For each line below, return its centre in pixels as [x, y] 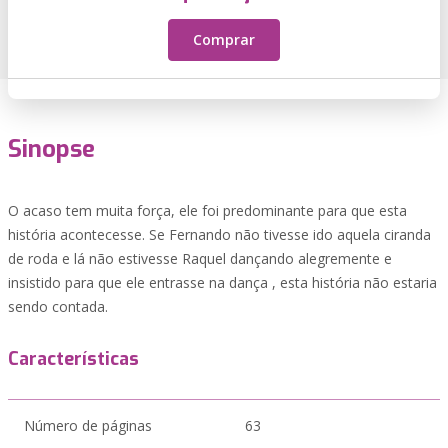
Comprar [224, 39]
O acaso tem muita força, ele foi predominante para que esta [207, 210]
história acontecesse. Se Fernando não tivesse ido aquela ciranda [219, 234]
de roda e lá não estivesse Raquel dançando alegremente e [200, 258]
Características [73, 359]
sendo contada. [58, 306]
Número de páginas [88, 425]
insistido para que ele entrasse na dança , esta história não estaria [222, 282]
